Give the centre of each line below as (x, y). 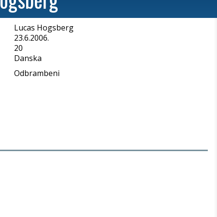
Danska (28, 58)
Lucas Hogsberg (44, 28)
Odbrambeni (37, 73)
